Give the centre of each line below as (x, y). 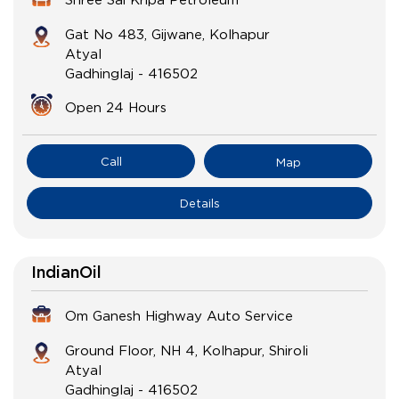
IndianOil (66, 274)
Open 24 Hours (116, 107)
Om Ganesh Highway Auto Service (179, 316)
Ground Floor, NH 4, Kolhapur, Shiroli (187, 350)
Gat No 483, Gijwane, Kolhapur (167, 34)
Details (199, 204)
